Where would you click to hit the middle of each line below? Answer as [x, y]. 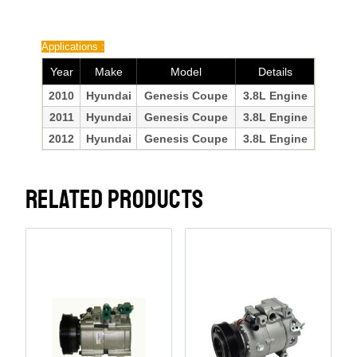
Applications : [73, 46]
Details [275, 71]
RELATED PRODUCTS [115, 200]
